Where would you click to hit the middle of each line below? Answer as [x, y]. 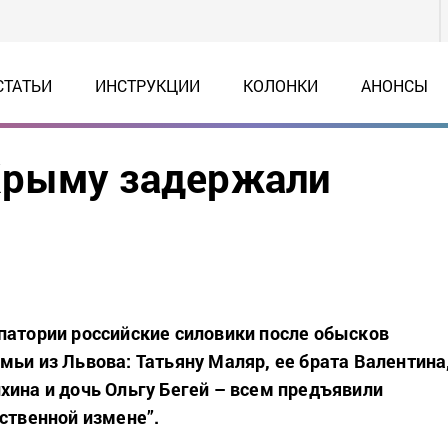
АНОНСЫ [394, 85]
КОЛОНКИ [280, 85]
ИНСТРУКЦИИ [147, 85]
